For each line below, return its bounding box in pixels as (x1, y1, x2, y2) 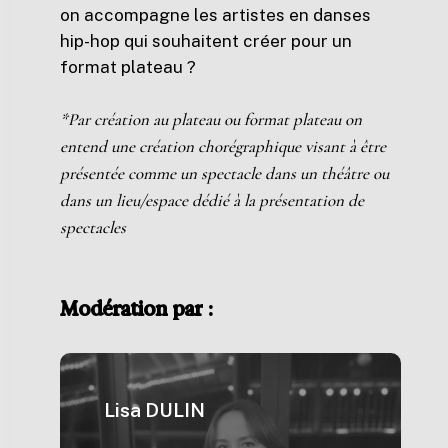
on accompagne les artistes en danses (60, 5, 372, 26)
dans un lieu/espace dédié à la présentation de (60, 189, 365, 211)
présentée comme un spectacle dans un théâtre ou (60, 162, 390, 184)
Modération (60, 297, 169, 321)
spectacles (60, 216, 127, 238)
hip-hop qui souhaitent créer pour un (60, 31, 353, 52)
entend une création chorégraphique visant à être (60, 135, 387, 157)
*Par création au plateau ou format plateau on (60, 108, 363, 130)
